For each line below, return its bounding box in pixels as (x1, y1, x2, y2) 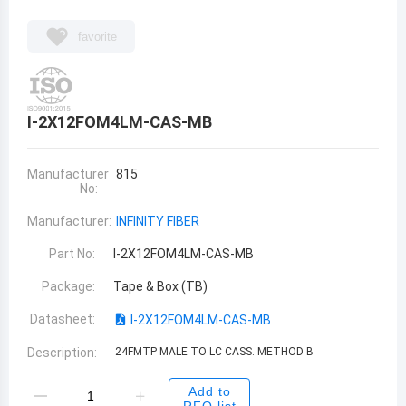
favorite (78, 29, 117, 43)
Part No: (49, 246, 96, 261)
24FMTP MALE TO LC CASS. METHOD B (115, 345, 314, 358)
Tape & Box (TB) (113, 279, 208, 294)
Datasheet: (30, 312, 96, 326)
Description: (27, 345, 97, 360)
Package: (42, 279, 96, 294)
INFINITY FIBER (115, 214, 199, 228)
